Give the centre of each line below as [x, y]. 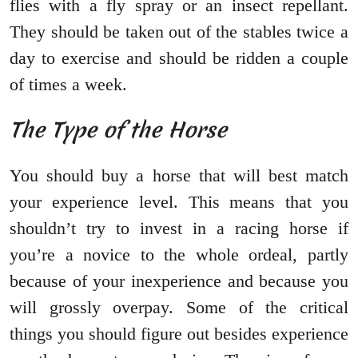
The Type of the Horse [118, 130]
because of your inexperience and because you [179, 281]
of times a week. [68, 85]
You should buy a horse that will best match [179, 176]
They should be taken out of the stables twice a [179, 32]
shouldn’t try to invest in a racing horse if [179, 229]
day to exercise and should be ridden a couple [179, 58]
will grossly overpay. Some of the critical [179, 308]
